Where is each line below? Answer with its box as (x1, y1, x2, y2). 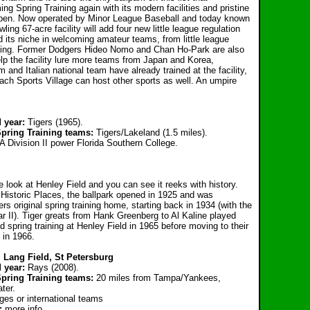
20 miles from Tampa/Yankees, (96, 273, 221, 283)
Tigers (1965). (28, 117, 83, 127)
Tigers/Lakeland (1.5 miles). (96, 127, 208, 138)
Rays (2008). (28, 262, 79, 273)
